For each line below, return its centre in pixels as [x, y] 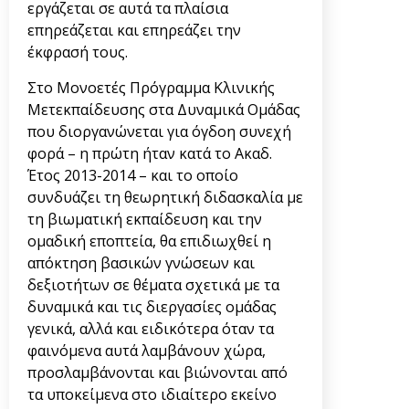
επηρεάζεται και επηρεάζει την [134, 31]
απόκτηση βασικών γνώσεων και [141, 262]
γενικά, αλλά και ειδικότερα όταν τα [151, 328]
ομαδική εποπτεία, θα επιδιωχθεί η [149, 241]
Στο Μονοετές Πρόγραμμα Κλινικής [151, 87]
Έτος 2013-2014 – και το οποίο [133, 175]
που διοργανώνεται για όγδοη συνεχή [159, 131]
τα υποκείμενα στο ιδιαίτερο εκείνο [152, 394]
